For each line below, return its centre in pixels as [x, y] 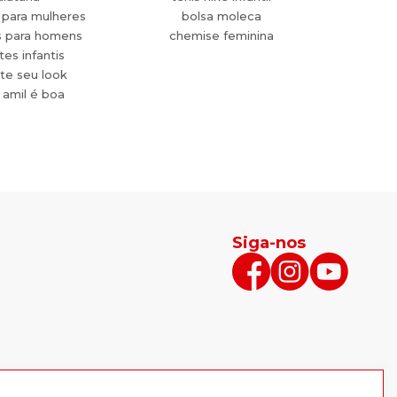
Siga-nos [269, 243]
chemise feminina [221, 35]
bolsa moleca [221, 16]
